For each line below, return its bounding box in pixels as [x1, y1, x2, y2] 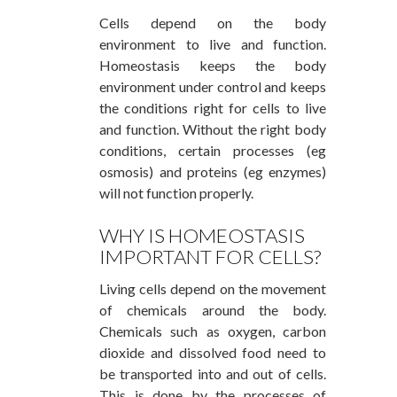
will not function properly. [99, 183, 253, 201]
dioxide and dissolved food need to [99, 343, 326, 361]
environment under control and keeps [99, 77, 326, 95]
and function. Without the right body [99, 120, 326, 137]
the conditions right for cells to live [99, 98, 326, 116]
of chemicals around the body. [99, 300, 326, 318]
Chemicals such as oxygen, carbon [99, 322, 326, 339]
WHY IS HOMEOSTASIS [99, 222, 305, 247]
